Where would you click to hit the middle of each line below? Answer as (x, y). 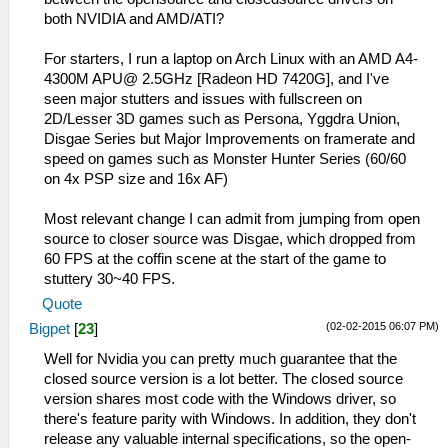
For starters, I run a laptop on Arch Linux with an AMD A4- (231, 59)
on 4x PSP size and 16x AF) (136, 179)
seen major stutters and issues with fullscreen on (203, 99)
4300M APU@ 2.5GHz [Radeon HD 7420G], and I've (216, 79)
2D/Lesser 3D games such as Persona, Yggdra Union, (222, 119)
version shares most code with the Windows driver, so (220, 399)
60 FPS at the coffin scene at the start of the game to (215, 259)
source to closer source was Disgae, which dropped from (230, 239)
